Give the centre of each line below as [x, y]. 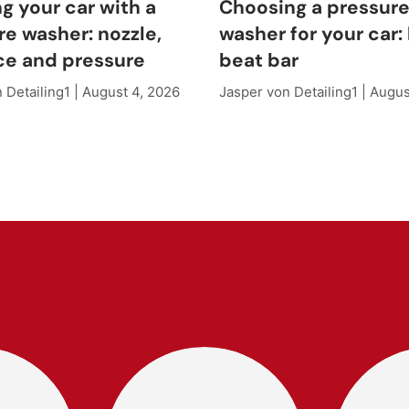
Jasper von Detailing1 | [294, 92]
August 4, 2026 [131, 92]
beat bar [259, 60]
